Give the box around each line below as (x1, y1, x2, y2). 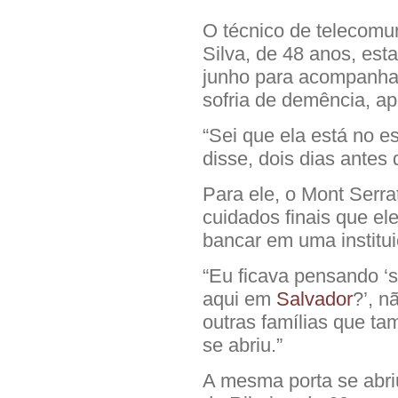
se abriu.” (203, 333, 283, 356)
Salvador (276, 287, 353, 310)
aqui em (203, 287, 276, 310)
